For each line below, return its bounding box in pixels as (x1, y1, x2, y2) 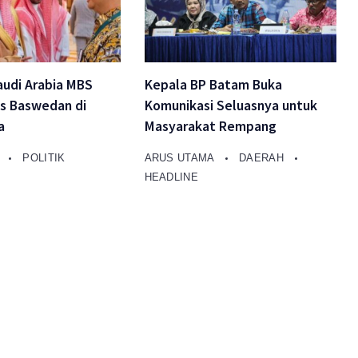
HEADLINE (144, 171, 198, 184)
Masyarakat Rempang (144, 117, 276, 136)
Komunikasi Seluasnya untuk (144, 97, 317, 115)
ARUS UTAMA (144, 152, 217, 165)
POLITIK (22, 152, 66, 165)
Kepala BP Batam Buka (144, 76, 282, 94)
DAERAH (239, 152, 288, 165)
